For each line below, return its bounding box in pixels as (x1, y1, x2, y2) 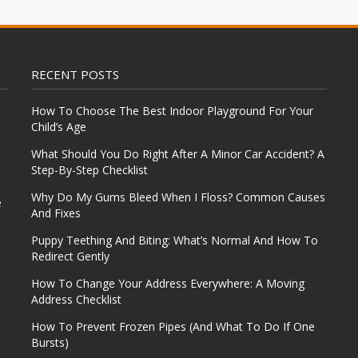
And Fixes (31, 205, 81, 221)
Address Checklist (31, 292, 121, 307)
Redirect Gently (31, 249, 109, 264)
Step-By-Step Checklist (31, 162, 148, 177)
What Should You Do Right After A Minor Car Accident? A (31, 146, 324, 161)
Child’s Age (31, 119, 86, 134)
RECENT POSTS (31, 66, 119, 82)
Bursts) (31, 335, 69, 350)
